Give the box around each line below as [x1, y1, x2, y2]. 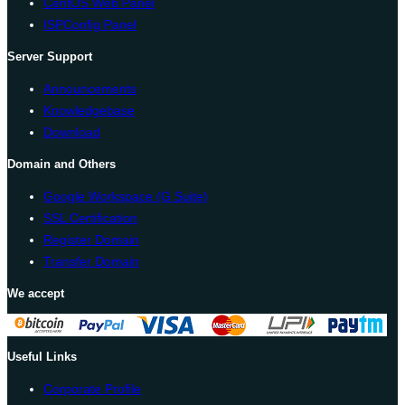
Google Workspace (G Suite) [43, 189, 208, 204]
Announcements [43, 81, 137, 97]
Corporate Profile [43, 381, 141, 397]
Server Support [7, 50, 92, 64]
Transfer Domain [43, 254, 139, 269]
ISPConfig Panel [43, 17, 137, 33]
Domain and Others [7, 157, 116, 172]
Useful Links [7, 350, 77, 364]
